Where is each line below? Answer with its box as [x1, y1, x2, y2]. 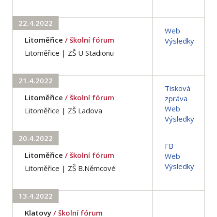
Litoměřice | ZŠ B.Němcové [25, 163, 116, 173]
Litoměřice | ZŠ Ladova [25, 105, 102, 115]
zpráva [165, 93, 187, 103]
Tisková [165, 83, 190, 93]
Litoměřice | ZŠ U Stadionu [25, 47, 114, 58]
